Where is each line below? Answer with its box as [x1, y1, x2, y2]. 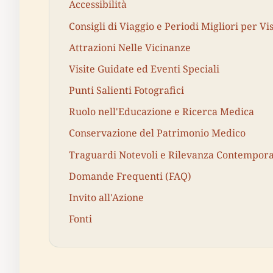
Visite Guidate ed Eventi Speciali [69, 62, 219, 76]
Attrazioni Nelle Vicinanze [69, 40, 191, 54]
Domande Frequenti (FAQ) [69, 169, 191, 183]
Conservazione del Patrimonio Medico [69, 126, 246, 140]
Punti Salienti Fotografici [69, 83, 184, 97]
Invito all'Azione [69, 191, 144, 205]
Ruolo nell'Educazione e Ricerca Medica [69, 105, 254, 119]
